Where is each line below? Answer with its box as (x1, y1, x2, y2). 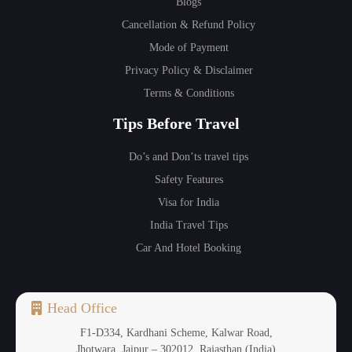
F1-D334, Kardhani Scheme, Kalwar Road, (79, 327, 273, 339)
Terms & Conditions (143, 87, 234, 100)
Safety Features (154, 174, 223, 186)
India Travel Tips (149, 219, 228, 232)
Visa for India (158, 196, 219, 209)
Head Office (47, 300, 117, 317)
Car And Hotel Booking (136, 242, 241, 255)
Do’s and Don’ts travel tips (129, 151, 248, 163)
